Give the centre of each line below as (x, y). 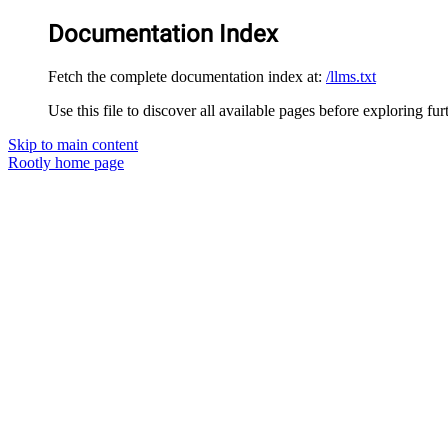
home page (87, 162)
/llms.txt (351, 76)
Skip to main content (73, 144)
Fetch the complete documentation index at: (185, 76)
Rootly (29, 162)
